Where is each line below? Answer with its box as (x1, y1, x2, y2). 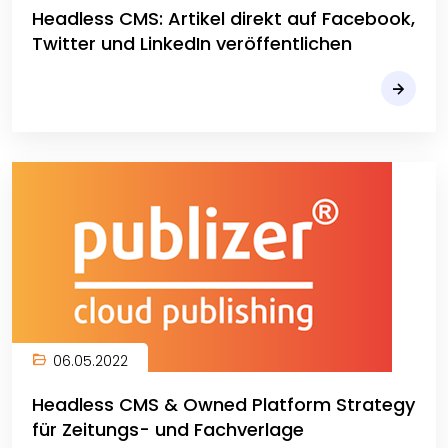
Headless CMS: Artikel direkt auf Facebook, (32, 6, 415, 31)
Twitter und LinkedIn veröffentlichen (32, 31, 352, 56)
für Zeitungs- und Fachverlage (32, 417, 304, 442)
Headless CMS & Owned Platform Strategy (32, 392, 415, 417)
